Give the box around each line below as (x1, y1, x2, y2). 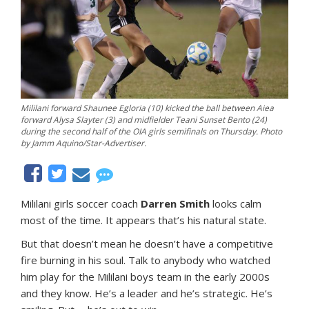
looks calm (210, 197, 261, 211)
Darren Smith (141, 197, 210, 211)
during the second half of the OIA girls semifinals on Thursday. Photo (21, 126, 282, 138)
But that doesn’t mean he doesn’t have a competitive (21, 237, 273, 251)
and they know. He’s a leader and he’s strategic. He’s (21, 286, 272, 301)
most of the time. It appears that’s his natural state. (21, 213, 266, 228)
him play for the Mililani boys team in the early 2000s (21, 270, 270, 284)
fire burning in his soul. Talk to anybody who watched (21, 253, 270, 268)
